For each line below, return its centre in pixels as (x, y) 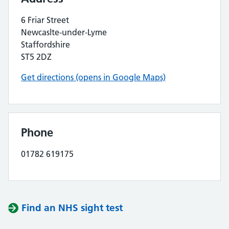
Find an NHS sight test (72, 208)
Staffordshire (45, 44)
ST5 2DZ (36, 57)
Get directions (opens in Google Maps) (93, 77)
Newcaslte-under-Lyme (64, 32)
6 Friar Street (45, 20)
